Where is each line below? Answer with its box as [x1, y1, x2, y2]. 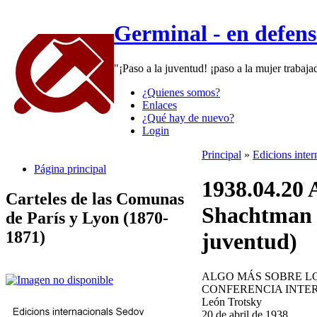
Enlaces [142, 98, 177, 111]
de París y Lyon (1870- [6, 208, 168, 227]
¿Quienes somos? [142, 86, 220, 98]
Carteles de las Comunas [6, 189, 184, 208]
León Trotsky [202, 295, 262, 308]
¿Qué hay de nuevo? [142, 111, 234, 124]
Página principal [34, 162, 106, 175]
